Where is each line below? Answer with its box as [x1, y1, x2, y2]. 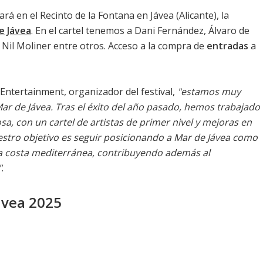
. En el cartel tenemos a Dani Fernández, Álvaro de [31, 23, 249, 37]
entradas [207, 39, 248, 52]
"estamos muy [177, 85, 241, 98]
